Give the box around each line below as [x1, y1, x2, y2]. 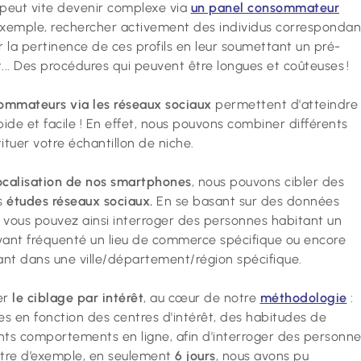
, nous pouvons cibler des [191, 173, 344, 189]
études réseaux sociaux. [6, 193, 153, 209]
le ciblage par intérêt [12, 289, 143, 305]
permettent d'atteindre [211, 96, 358, 112]
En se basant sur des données [152, 193, 339, 209]
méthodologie [259, 289, 347, 305]
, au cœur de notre [143, 289, 260, 305]
